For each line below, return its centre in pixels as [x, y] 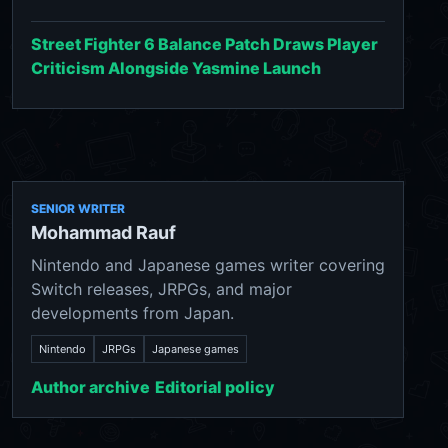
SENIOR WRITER [78, 208]
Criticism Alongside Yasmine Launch [176, 67]
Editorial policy [215, 386]
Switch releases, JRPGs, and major [161, 288]
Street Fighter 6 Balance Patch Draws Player [204, 43]
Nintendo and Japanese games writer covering [208, 264]
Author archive [90, 386]
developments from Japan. [132, 312]
